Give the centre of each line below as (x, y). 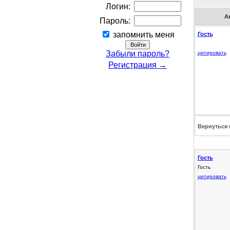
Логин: (118, 6)
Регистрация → (138, 65)
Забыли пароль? (138, 53)
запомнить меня (143, 34)
